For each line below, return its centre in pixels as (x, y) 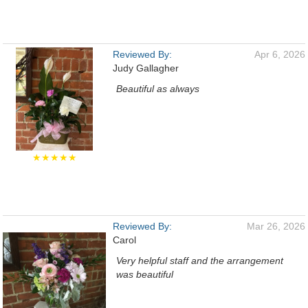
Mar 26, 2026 (276, 226)
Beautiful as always (158, 89)
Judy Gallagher (146, 68)
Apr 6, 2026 (280, 54)
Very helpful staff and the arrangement (200, 261)
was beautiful (145, 274)
